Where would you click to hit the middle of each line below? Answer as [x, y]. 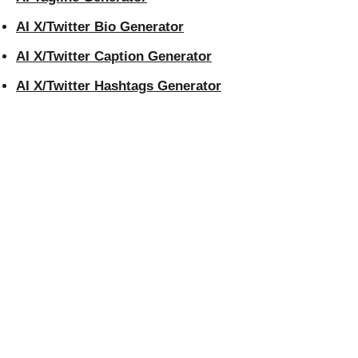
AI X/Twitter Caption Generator [114, 56]
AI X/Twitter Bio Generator [100, 26]
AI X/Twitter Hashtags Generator [119, 86]
